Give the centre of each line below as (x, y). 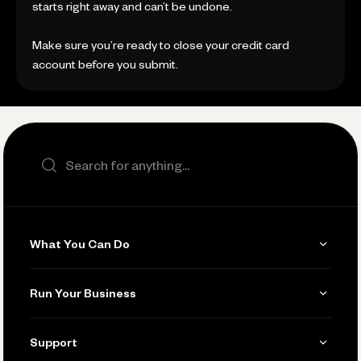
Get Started (71, 334)
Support (54, 342)
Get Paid (64, 284)
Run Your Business (83, 293)
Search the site (71, 156)
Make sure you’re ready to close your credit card (161, 45)
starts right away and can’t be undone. (132, 6)
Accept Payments (87, 349)
